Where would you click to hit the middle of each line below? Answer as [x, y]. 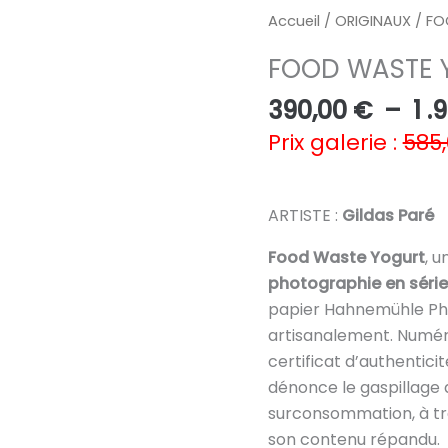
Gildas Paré [387, 215]
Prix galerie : [335, 143]
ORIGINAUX [372, 21]
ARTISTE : [304, 215]
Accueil [293, 21]
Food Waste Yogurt [346, 257]
